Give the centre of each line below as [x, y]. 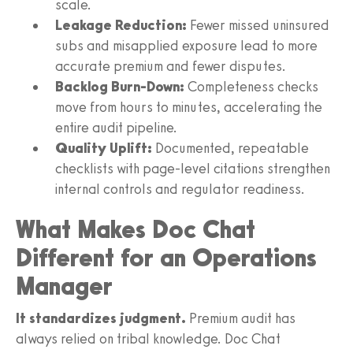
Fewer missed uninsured [258, 25]
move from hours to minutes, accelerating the [189, 107]
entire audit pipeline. [116, 127]
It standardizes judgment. [101, 318]
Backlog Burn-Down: [120, 86]
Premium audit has [241, 318]
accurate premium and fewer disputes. [171, 66]
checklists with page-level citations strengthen [193, 168]
